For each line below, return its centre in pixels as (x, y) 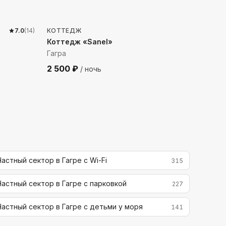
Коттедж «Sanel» (80, 42)
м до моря (90, 8)
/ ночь (90, 69)
